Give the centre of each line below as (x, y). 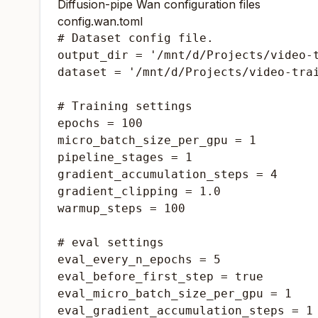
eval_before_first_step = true (160, 276)
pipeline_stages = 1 (125, 157)
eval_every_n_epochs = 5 (139, 259)
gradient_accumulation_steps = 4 (168, 174)
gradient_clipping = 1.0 (139, 191)
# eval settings (111, 242)
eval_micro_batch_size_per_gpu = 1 (175, 294)
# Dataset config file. (136, 38)
